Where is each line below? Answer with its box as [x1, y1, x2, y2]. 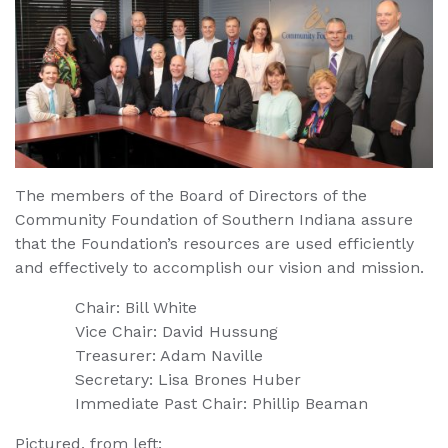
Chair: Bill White [75, 298, 197, 318]
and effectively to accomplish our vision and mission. [15, 258, 424, 278]
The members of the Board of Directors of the [15, 186, 367, 206]
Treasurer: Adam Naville [75, 346, 263, 366]
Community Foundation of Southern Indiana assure [15, 210, 413, 230]
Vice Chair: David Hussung [75, 322, 278, 342]
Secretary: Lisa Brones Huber [75, 370, 301, 390]
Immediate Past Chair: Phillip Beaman [75, 394, 368, 414]
